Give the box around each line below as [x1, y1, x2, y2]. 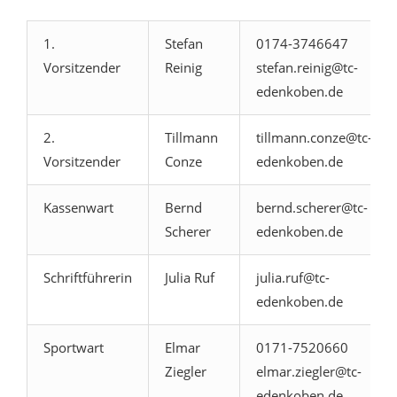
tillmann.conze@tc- [256, 128, 372, 147]
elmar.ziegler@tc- [256, 362, 362, 381]
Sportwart [43, 339, 104, 357]
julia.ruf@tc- [256, 269, 330, 287]
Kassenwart [43, 198, 113, 217]
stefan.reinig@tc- [256, 58, 358, 77]
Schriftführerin [43, 269, 132, 287]
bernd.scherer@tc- [256, 198, 368, 217]
